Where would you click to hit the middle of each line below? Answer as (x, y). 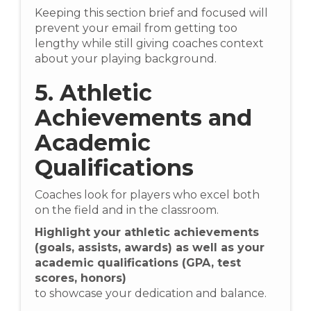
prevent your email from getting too (136, 28)
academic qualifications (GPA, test (138, 263)
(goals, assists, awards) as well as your (150, 248)
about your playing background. (126, 59)
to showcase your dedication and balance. (151, 294)
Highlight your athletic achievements (147, 233)
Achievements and (143, 118)
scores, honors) (81, 278)
